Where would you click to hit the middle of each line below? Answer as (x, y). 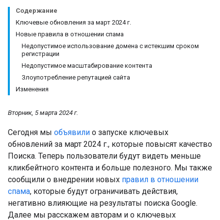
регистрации (41, 54)
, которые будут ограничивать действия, (104, 191)
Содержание (37, 11)
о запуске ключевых (129, 132)
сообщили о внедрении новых (65, 179)
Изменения (32, 89)
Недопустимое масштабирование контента (87, 66)
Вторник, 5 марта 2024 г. (43, 113)
